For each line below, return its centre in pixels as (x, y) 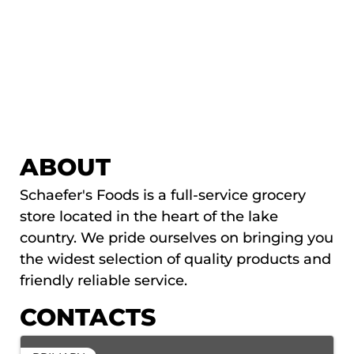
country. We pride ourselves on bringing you (177, 237)
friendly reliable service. (104, 280)
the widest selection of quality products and (175, 259)
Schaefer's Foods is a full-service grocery (163, 195)
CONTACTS (88, 317)
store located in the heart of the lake (149, 216)
